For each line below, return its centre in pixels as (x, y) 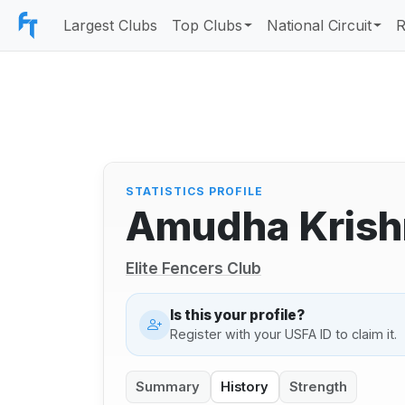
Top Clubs (207, 25)
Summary (168, 386)
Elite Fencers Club (193, 268)
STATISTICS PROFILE (194, 192)
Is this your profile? (237, 315)
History (245, 386)
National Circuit (320, 25)
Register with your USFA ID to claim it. (283, 334)
